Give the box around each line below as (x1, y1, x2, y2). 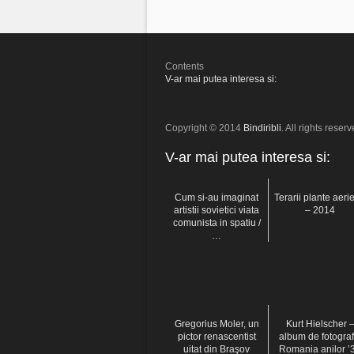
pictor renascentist (177, 330, 256, 342)
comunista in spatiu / (172, 217, 261, 228)
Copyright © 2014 (165, 122, 243, 134)
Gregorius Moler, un (174, 318, 259, 330)
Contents (165, 60, 204, 72)
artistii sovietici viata (174, 204, 259, 216)
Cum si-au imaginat (175, 191, 258, 203)
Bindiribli (243, 122, 281, 134)
